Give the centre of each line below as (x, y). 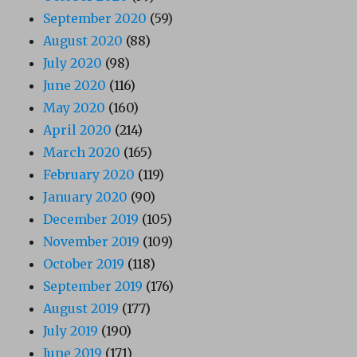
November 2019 (92, 242)
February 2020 (89, 175)
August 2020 (83, 41)
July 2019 (71, 331)
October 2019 (84, 264)
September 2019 (93, 286)
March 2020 (82, 153)
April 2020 (78, 130)
